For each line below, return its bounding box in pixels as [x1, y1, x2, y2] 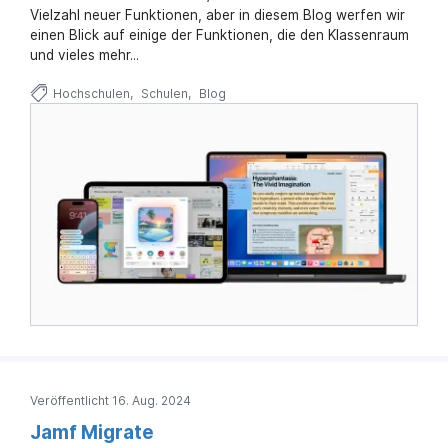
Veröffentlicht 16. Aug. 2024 [30, 392, 191, 408]
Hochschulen [52, 85, 130, 101]
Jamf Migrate [30, 420, 154, 444]
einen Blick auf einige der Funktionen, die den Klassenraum [30, 26, 409, 43]
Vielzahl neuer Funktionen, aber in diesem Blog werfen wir [30, 6, 405, 23]
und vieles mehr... [30, 46, 139, 63]
